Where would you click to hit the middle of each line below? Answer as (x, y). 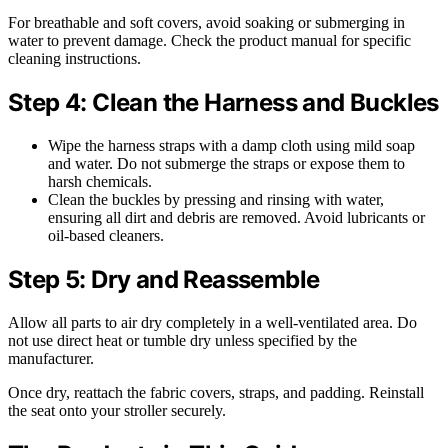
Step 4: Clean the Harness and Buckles (223, 103)
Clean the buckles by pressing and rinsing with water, (216, 200)
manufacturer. (51, 359)
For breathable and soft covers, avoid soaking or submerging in (206, 23)
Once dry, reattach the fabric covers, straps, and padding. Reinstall (216, 393)
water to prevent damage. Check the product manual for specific (209, 41)
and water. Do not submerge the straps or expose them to (226, 164)
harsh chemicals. (100, 182)
